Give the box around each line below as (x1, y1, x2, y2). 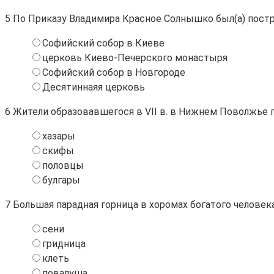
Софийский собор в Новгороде (42, 66, 185, 78)
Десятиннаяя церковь (42, 81, 145, 93)
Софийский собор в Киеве (42, 37, 165, 49)
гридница (42, 237, 86, 250)
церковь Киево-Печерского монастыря (42, 51, 228, 64)
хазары (42, 130, 75, 142)
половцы (42, 159, 84, 171)
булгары (42, 174, 80, 186)
